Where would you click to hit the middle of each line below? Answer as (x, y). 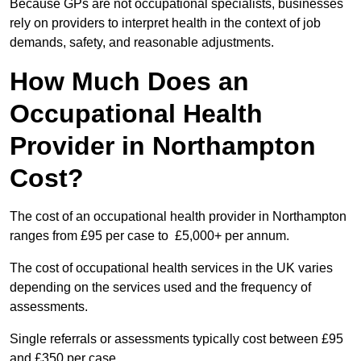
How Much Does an (129, 82)
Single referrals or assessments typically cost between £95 (176, 339)
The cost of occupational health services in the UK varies (171, 268)
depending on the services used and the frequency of (160, 288)
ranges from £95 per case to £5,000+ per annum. (149, 236)
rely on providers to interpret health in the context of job (165, 23)
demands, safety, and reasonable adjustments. (142, 43)
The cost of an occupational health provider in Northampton (178, 217)
